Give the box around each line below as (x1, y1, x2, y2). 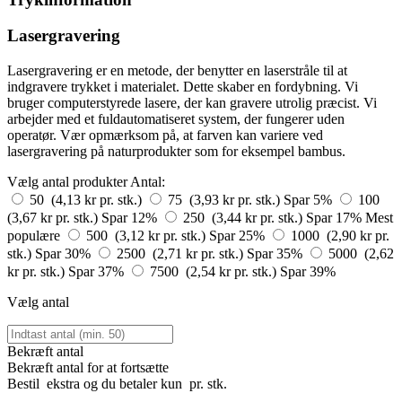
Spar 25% (209, 227, 268, 243)
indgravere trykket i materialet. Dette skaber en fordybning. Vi (7, 78, 358, 94)
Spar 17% (306, 209, 365, 225)
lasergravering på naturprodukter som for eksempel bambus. (7, 143, 345, 159)
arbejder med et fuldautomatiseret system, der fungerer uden (7, 110, 345, 127)
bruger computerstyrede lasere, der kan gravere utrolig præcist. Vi (7, 94, 377, 110)
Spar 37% (68, 263, 127, 279)
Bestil (7, 375, 43, 391)
